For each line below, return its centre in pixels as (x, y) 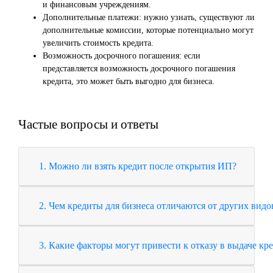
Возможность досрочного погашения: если (122, 56)
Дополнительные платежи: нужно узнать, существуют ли (149, 18)
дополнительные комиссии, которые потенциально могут (148, 30)
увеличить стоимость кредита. (98, 43)
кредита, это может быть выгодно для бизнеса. (129, 82)
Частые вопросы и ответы (88, 125)
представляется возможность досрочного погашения (139, 69)
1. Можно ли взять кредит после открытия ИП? (143, 166)
